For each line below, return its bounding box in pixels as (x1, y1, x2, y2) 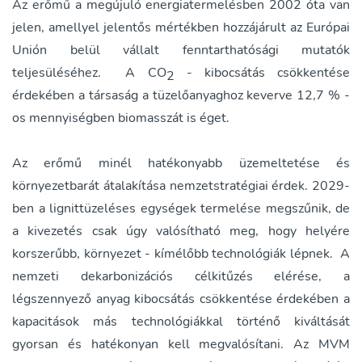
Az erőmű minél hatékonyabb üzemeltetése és (12, 154, 350, 173)
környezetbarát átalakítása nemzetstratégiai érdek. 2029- (12, 177, 350, 196)
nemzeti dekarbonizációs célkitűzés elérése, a (12, 267, 350, 286)
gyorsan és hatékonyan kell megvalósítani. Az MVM (12, 335, 350, 354)
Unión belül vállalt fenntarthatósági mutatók (12, 41, 350, 60)
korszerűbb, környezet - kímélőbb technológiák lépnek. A (12, 245, 350, 263)
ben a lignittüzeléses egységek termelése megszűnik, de (12, 200, 350, 218)
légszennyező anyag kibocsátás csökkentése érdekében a (12, 290, 350, 309)
